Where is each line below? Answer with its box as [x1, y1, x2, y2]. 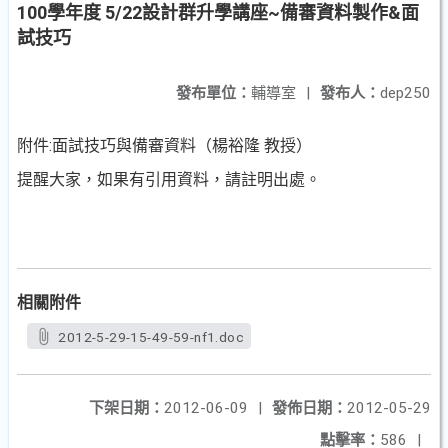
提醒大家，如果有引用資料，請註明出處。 [17, 170, 321, 189]
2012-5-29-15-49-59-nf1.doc [58, 329, 244, 345]
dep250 [380, 84, 431, 102]
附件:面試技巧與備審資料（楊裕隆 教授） [17, 136, 312, 155]
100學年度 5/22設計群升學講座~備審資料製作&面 [17, 2, 419, 23]
